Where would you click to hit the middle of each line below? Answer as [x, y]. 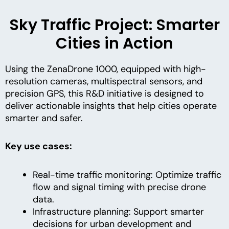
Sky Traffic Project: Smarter [114, 25]
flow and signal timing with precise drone [119, 187]
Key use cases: [39, 146]
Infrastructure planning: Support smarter [118, 211]
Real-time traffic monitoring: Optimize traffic [127, 175]
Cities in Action [114, 43]
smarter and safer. [44, 118]
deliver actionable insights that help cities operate [111, 106]
